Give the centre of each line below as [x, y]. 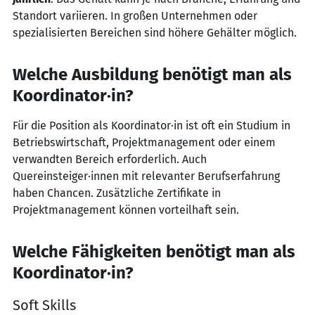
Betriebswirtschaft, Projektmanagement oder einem [144, 142]
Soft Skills [44, 305]
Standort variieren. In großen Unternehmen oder [135, 16]
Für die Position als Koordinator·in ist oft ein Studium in [152, 126]
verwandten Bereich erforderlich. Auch [110, 159]
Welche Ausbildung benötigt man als [152, 75]
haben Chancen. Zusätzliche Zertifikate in [117, 193]
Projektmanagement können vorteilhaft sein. [126, 210]
